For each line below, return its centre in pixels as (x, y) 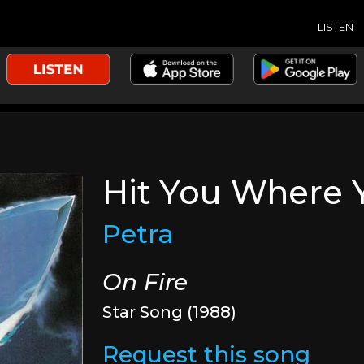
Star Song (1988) (170, 312)
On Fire (145, 282)
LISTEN (336, 26)
